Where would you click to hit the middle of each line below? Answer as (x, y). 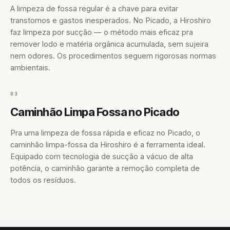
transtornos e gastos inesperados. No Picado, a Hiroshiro (111, 20)
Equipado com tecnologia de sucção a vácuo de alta (102, 156)
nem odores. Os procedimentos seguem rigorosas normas (113, 56)
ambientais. (30, 68)
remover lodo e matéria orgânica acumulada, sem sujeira (109, 44)
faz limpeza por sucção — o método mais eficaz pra (102, 32)
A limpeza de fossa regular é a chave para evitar (94, 8)
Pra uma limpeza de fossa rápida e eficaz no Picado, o (105, 133)
